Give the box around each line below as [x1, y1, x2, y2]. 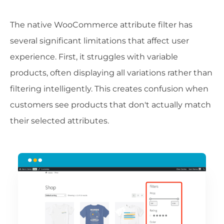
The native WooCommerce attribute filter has [10, 19, 192, 29]
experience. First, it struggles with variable [10, 51, 178, 61]
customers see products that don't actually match [10, 99, 211, 109]
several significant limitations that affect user [10, 35, 189, 45]
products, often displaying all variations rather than [10, 67, 212, 77]
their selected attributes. [10, 115, 109, 125]
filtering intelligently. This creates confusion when [10, 83, 208, 93]
